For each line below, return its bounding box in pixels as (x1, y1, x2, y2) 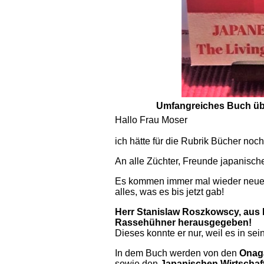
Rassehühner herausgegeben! (115, 217, 252, 227)
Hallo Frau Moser (115, 115, 187, 125)
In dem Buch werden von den (115, 248, 239, 258)
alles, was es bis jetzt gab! (115, 187, 224, 197)
